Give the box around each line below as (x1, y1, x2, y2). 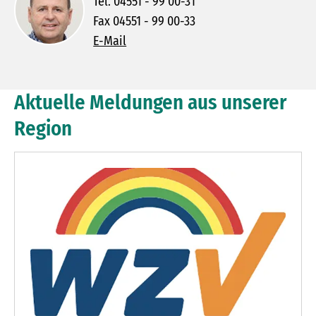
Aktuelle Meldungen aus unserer (14, 90, 286, 116)
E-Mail (93, 33, 127, 49)
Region (14, 116, 72, 142)
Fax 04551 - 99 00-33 (93, 13, 196, 30)
